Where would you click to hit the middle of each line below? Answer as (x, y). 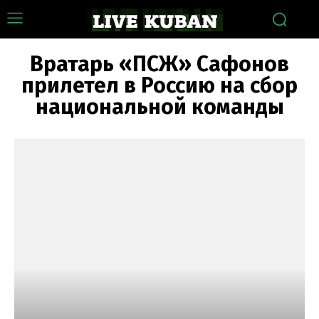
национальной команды (159, 107)
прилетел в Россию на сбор (159, 85)
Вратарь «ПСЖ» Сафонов (159, 64)
